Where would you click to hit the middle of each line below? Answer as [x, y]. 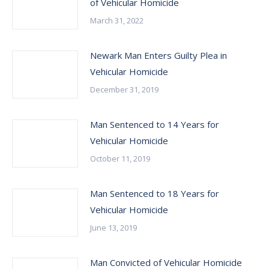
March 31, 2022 [117, 20]
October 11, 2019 [120, 159]
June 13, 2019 [113, 228]
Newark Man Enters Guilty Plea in [159, 55]
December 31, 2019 [124, 89]
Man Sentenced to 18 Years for [155, 193]
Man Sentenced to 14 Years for [155, 124]
